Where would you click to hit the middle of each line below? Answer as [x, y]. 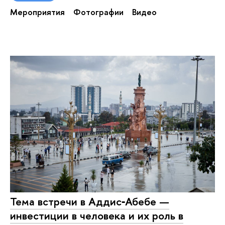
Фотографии [98, 12]
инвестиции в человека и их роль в [97, 216]
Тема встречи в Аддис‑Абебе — [90, 202]
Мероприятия [37, 12]
